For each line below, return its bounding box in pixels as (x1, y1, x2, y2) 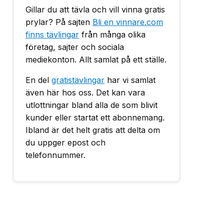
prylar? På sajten (25, 17, 92, 27)
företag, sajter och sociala (25, 42, 124, 52)
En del (25, 75, 51, 85)
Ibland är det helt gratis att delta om (25, 125, 160, 135)
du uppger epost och (25, 137, 105, 147)
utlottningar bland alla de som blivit (25, 100, 157, 110)
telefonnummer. (25, 150, 85, 160)
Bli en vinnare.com (92, 17, 163, 27)
